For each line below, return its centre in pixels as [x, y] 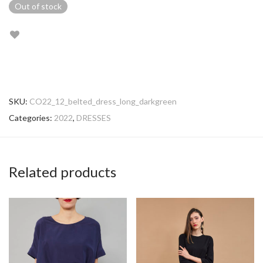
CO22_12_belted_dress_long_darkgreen [103, 101]
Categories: [31, 118]
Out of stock [38, 6]
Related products [63, 172]
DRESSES [94, 118]
